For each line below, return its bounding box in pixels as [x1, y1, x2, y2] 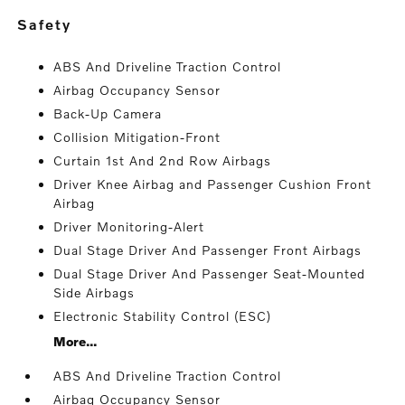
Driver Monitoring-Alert [53, 219, 205, 234]
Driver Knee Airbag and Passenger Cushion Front [53, 176, 372, 192]
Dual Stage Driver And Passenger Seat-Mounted [53, 266, 366, 281]
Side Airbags [53, 285, 136, 300]
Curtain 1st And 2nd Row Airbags [53, 153, 272, 168]
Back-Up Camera [53, 106, 163, 121]
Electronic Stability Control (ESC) [53, 308, 272, 324]
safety [29, 15, 72, 33]
